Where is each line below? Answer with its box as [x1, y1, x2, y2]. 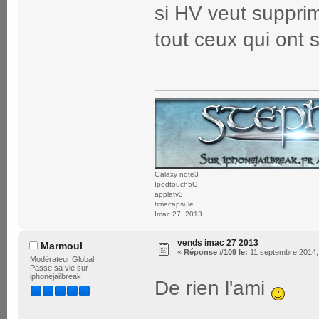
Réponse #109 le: [184, 247, 248, 256]
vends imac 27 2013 [177, 237, 258, 248]
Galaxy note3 [155, 169, 199, 178]
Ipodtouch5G [155, 179, 198, 188]
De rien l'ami [155, 276, 271, 299]
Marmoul [40, 239, 83, 251]
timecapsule [155, 199, 194, 208]
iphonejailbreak [29, 272, 81, 281]
